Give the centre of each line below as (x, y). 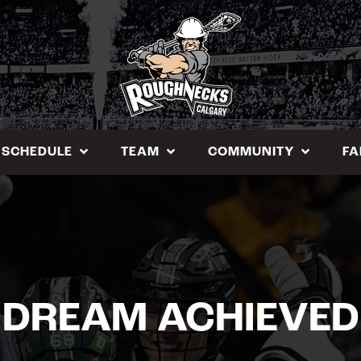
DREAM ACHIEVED (180, 320)
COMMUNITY (251, 152)
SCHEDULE (37, 152)
